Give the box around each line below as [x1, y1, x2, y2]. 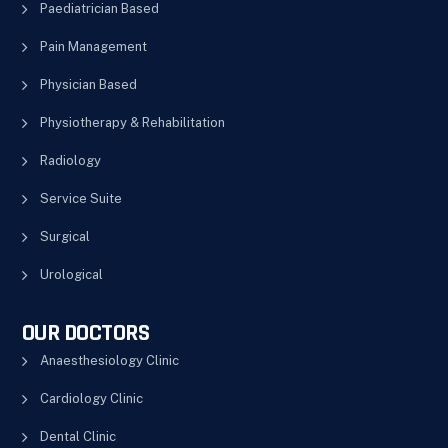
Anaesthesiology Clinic [39, 352, 179, 368]
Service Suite [39, 190, 122, 206]
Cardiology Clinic [39, 390, 143, 406]
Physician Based [39, 76, 137, 92]
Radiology [39, 152, 101, 168]
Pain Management [39, 38, 147, 54]
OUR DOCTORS [21, 317, 150, 348]
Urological [39, 266, 103, 282]
